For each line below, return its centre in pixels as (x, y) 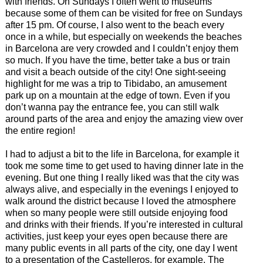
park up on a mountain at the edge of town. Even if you (117, 96)
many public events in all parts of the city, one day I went (121, 248)
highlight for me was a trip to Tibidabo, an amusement (116, 84)
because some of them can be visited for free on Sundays (124, 14)
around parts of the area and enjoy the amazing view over (124, 119)
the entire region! (40, 131)
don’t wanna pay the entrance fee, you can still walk (112, 107)
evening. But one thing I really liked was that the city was (122, 178)
